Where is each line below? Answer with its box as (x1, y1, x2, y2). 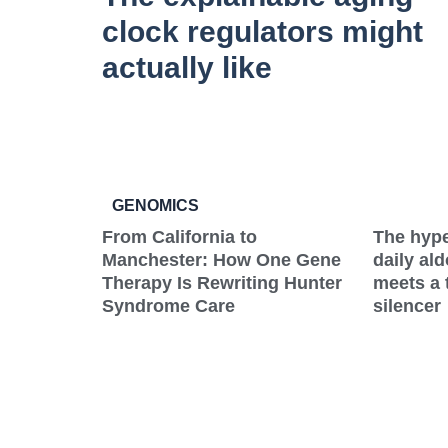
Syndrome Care (102, 295, 235, 316)
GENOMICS (112, 196, 199, 214)
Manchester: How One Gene (102, 249, 341, 270)
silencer (372, 295, 441, 316)
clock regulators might (102, 14, 423, 48)
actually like (102, 50, 272, 84)
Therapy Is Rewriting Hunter (102, 272, 342, 293)
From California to (102, 226, 257, 247)
